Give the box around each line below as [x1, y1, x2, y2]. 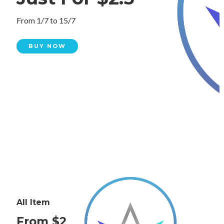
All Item [16, 197, 50, 207]
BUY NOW [28, 42, 66, 49]
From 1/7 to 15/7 [16, 15, 75, 25]
